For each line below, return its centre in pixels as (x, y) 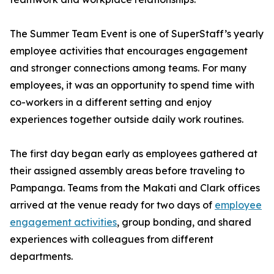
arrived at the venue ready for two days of (112, 205)
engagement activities (63, 222)
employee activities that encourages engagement (129, 51)
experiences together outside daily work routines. (127, 120)
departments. (41, 257)
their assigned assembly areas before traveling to (127, 171)
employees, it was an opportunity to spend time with (132, 85)
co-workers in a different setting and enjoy (111, 102)
